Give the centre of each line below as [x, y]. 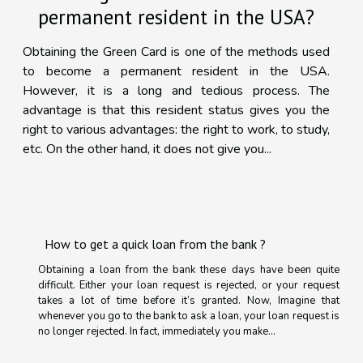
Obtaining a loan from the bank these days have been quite [188, 269]
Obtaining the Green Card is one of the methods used [176, 51]
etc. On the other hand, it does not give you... [147, 149]
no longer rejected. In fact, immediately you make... [156, 331]
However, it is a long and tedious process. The [176, 90]
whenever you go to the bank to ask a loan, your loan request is [188, 316]
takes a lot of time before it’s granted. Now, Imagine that [188, 300]
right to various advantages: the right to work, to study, [176, 129]
